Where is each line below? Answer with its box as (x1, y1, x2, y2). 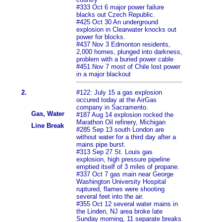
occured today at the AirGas (76, 96, 157, 104)
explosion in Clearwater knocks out (76, 26, 176, 34)
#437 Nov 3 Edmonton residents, (76, 41, 170, 49)
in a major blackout (76, 70, 131, 78)
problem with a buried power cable (76, 55, 173, 63)
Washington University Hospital (76, 178, 166, 186)
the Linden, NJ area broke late (76, 208, 163, 216)
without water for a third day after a (76, 133, 176, 141)
